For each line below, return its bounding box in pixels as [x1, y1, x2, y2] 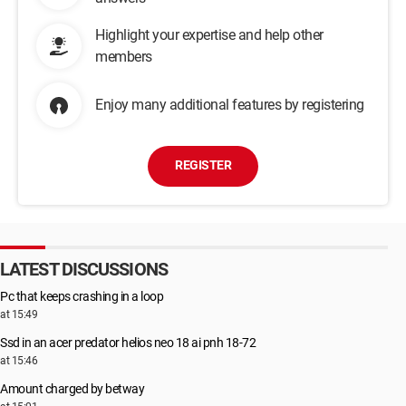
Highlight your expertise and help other [95, 26, 324, 43]
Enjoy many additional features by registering [95, 96, 364, 113]
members [95, 48, 152, 65]
